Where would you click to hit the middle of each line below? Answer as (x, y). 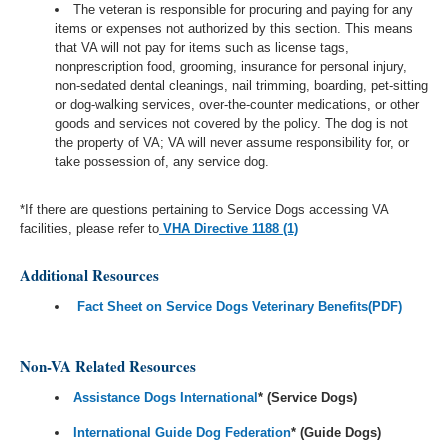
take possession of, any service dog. (162, 162)
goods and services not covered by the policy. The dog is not (231, 124)
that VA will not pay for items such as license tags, (202, 48)
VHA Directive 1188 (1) (230, 228)
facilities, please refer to (89, 228)
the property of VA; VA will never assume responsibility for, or (232, 143)
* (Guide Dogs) (336, 433)
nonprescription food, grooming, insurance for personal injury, (231, 67)
